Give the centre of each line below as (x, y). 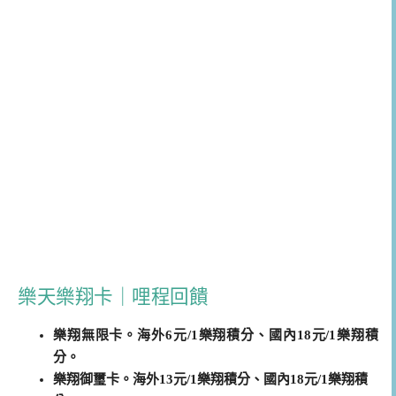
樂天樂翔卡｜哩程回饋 (113, 295)
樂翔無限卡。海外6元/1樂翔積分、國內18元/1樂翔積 (216, 335)
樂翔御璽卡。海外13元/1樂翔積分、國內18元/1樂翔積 (210, 379)
